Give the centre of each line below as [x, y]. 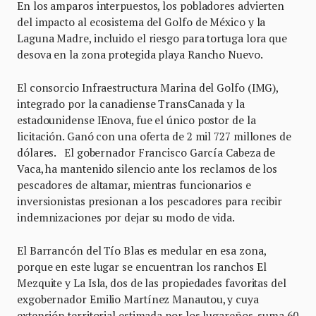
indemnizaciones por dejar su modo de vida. [126, 217]
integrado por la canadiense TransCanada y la [131, 103]
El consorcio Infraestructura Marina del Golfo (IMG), [148, 87]
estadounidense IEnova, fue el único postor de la [136, 120]
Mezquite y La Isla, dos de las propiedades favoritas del [152, 282]
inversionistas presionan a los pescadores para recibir [150, 201]
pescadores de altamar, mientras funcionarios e [134, 184]
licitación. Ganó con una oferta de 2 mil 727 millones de [154, 136]
